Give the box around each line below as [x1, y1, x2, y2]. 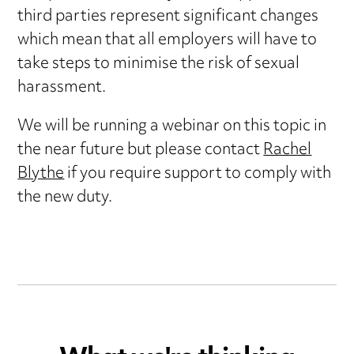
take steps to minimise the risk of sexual [17, 48, 300, 81]
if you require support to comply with [64, 158, 332, 191]
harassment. [17, 72, 107, 105]
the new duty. [17, 182, 113, 215]
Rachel [263, 134, 312, 168]
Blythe [17, 158, 65, 191]
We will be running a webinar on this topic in [17, 111, 327, 144]
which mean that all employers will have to [17, 24, 318, 58]
